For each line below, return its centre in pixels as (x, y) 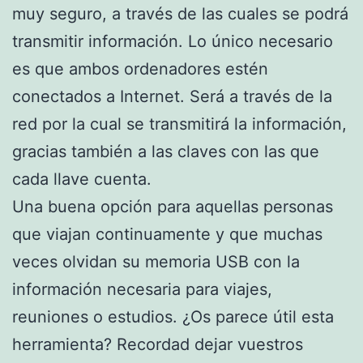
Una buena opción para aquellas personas (173, 206)
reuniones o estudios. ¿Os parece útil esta (173, 316)
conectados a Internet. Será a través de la (172, 96)
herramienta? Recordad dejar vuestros (158, 344)
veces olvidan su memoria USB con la (156, 261)
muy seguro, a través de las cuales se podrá (180, 13)
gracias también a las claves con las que (166, 151)
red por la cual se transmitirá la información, (179, 124)
